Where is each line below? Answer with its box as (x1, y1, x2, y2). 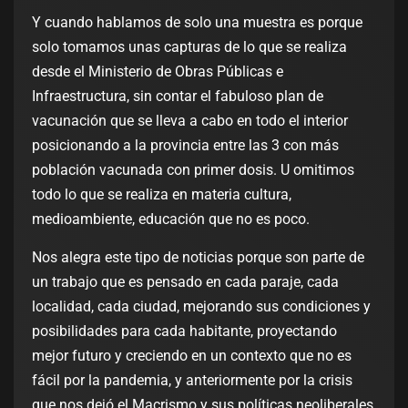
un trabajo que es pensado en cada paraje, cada (32, 273, 339, 291)
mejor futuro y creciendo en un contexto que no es (32, 347, 352, 365)
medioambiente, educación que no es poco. (32, 210, 310, 229)
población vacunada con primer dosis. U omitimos (32, 161, 354, 179)
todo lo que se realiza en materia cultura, (32, 186, 291, 204)
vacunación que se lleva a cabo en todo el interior (32, 112, 352, 130)
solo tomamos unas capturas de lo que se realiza (32, 38, 347, 56)
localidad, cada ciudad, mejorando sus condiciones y (32, 298, 371, 316)
